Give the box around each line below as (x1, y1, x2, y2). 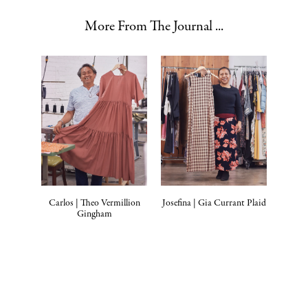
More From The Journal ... (85, 16, 223, 37)
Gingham (76, 208, 112, 221)
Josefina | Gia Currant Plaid (162, 197, 266, 210)
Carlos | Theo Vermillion (48, 197, 140, 210)
